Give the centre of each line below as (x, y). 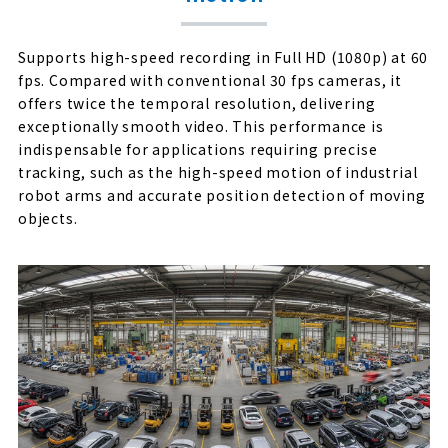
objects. (48, 217)
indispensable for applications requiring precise (198, 148)
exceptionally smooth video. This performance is (201, 125)
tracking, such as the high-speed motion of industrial (218, 171)
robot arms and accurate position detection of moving (222, 194)
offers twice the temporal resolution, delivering (197, 102)
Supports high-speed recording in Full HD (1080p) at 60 (223, 56)
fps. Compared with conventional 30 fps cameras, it (210, 79)
